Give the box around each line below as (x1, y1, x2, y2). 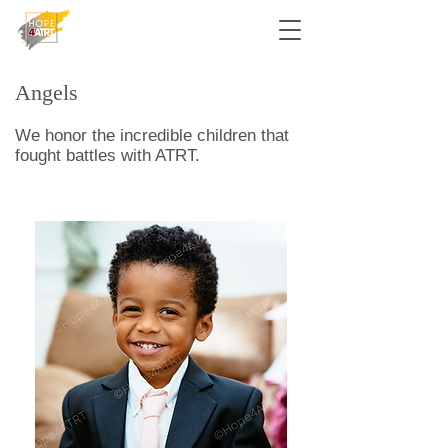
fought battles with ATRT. (15, 146, 200, 165)
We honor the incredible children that (15, 126, 289, 145)
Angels (15, 80, 78, 105)
